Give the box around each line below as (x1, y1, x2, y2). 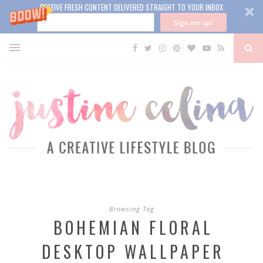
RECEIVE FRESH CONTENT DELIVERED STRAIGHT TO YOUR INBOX (40, 1, 223, 13)
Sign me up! (174, 18, 213, 27)
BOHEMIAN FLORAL (53, 215, 213, 240)
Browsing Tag (109, 204, 154, 213)
